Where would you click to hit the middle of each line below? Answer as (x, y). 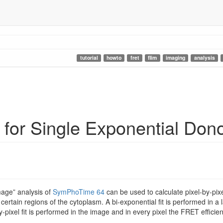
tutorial (89, 57)
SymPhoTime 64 (79, 191)
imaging (175, 57)
